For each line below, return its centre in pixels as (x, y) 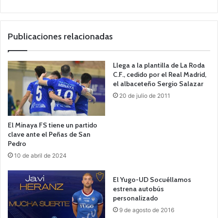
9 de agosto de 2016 (147, 210)
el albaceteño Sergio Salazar (158, 84)
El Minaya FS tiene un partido (53, 125)
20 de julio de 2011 (145, 96)
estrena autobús (138, 189)
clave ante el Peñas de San (49, 134)
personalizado (136, 198)
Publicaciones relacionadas (60, 36)
